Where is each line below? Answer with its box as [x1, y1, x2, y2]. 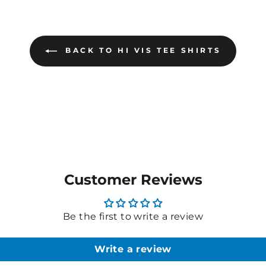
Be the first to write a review [63, 210, 203, 222]
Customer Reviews [64, 170, 202, 188]
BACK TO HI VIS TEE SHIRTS [61, 45, 221, 55]
